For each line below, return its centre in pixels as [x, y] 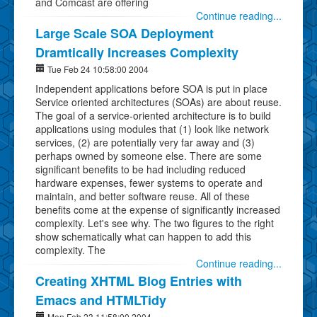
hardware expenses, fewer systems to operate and [149, 182]
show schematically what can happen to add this [143, 236]
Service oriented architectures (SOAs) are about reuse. [158, 102]
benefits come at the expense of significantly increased [158, 209]
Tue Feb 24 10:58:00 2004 [97, 69]
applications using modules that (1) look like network [152, 128]
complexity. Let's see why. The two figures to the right [155, 223]
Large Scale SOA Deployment [125, 33]
